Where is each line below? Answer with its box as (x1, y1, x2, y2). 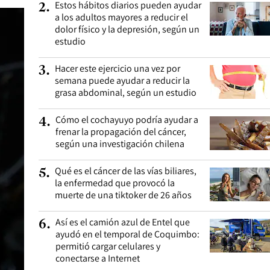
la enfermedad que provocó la (55, 177, 175, 189)
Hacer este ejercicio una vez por (55, 62, 180, 75)
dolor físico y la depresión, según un (55, 23, 199, 36)
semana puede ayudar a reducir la (55, 74, 190, 87)
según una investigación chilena (55, 137, 184, 150)
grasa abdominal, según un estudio (55, 86, 196, 99)
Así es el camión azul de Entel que (55, 216, 190, 228)
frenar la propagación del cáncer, (55, 125, 186, 138)
